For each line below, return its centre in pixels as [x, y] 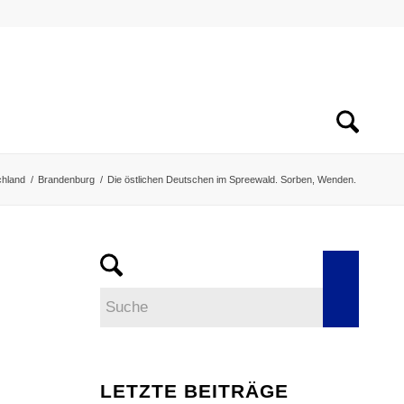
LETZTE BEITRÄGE [195, 391]
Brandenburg [66, 179]
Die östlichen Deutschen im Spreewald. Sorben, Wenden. [232, 179]
